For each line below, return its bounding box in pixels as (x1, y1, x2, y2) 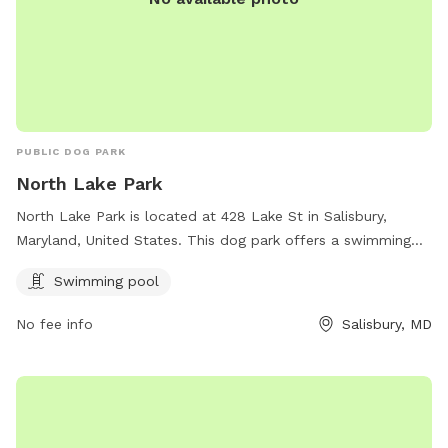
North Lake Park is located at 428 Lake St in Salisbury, (16, 207, 387, 224)
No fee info (16, 315, 93, 332)
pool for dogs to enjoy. (16, 255, 173, 272)
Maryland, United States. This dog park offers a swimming (16, 231, 411, 248)
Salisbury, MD (342, 315, 432, 332)
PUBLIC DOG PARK (16, 145, 126, 157)
